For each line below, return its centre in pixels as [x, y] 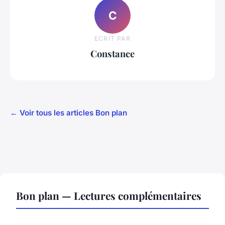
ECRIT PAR [113, 38]
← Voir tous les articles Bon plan [69, 113]
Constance [113, 53]
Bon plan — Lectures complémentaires [109, 196]
